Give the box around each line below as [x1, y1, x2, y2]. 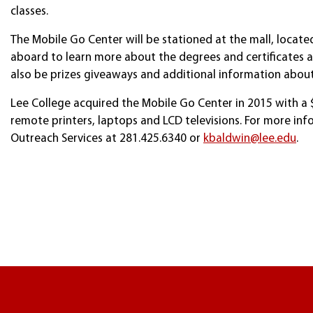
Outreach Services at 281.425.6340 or [10, 133, 203, 145]
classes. [10, 6, 48, 17]
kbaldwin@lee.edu [203, 133, 296, 145]
